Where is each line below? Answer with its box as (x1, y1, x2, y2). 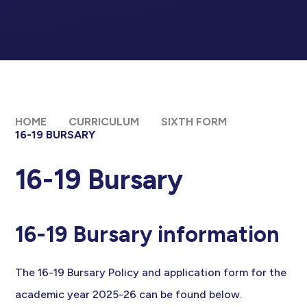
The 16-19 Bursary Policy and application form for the (15, 266, 287, 280)
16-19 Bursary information (15, 221, 280, 248)
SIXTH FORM (161, 115, 228, 129)
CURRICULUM (69, 115, 140, 129)
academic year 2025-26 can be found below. (15, 288, 243, 302)
